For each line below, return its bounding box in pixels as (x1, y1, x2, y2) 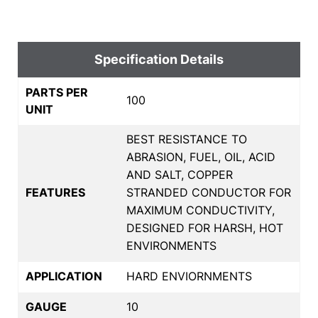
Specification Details (94, 51, 224, 67)
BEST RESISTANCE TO (126, 131, 247, 146)
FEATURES (26, 185, 85, 199)
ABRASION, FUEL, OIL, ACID (126, 149, 275, 164)
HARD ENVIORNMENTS (126, 268, 252, 283)
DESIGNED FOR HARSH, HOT (126, 220, 283, 235)
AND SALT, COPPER (126, 167, 233, 182)
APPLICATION (26, 268, 102, 283)
